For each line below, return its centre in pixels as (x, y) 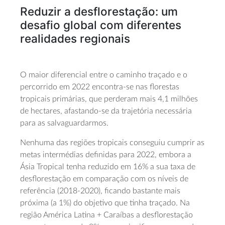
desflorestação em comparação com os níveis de (104, 179)
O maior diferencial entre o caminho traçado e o (104, 75)
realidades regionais (75, 39)
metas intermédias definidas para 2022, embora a (106, 154)
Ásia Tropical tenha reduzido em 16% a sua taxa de (108, 166)
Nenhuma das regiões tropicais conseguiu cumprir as (112, 142)
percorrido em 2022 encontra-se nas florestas (100, 87)
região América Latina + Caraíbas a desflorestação (106, 215)
